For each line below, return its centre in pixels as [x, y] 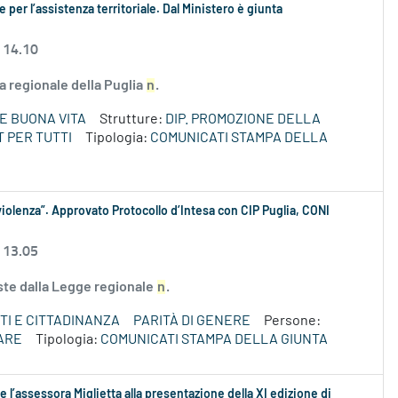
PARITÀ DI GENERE [192, 321]
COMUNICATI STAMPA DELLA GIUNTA [214, 340]
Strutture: [132, 119]
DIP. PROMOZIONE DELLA [243, 119]
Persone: [292, 321]
